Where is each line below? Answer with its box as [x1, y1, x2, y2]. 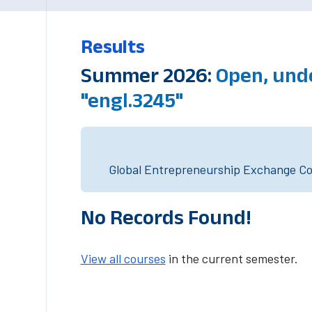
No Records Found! [80, 205, 251, 228]
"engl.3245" [80, 88, 183, 111]
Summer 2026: [80, 63, 216, 86]
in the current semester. [165, 251, 298, 266]
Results [80, 36, 145, 56]
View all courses [80, 251, 166, 266]
